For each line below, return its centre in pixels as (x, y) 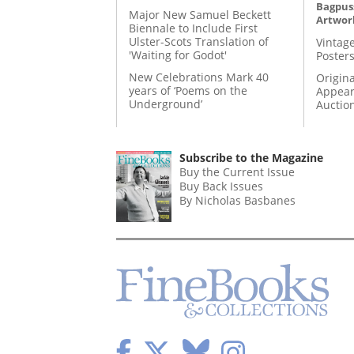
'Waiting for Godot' (178, 55)
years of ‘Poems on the (188, 90)
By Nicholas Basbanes (238, 200)
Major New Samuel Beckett (200, 14)
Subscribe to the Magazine (252, 157)
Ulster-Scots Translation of (199, 41)
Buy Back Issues (222, 186)
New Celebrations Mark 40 (199, 77)
